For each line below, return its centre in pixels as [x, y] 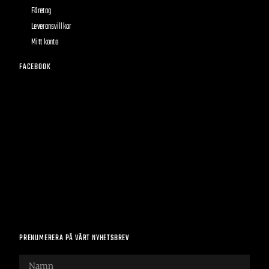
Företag [41, 11]
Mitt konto [45, 42]
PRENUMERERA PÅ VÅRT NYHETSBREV [74, 238]
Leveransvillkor [51, 26]
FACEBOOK [35, 67]
